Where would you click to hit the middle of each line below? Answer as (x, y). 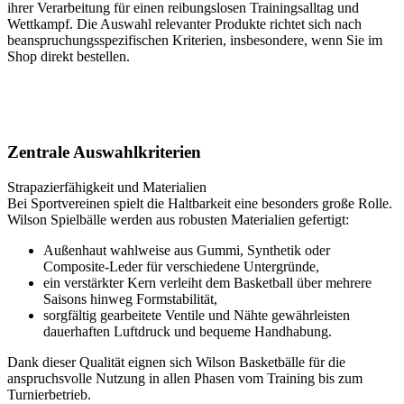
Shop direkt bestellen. (69, 57)
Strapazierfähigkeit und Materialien (107, 187)
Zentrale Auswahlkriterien (104, 151)
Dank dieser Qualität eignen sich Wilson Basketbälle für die (176, 362)
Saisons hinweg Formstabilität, (130, 298)
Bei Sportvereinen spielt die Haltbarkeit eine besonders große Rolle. (200, 203)
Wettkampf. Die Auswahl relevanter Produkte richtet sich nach (184, 24)
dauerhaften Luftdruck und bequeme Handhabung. (188, 331)
